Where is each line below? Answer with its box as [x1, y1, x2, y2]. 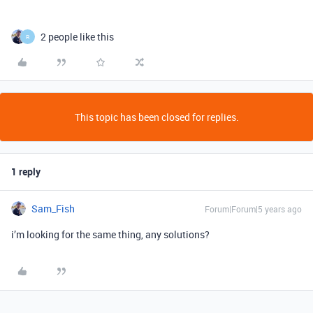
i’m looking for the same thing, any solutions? [11, 228, 210, 241]
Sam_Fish [31, 202, 75, 215]
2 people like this [41, 30, 114, 43]
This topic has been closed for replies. [74, 110, 239, 124]
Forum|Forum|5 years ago [205, 203, 302, 214]
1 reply [11, 165, 41, 178]
